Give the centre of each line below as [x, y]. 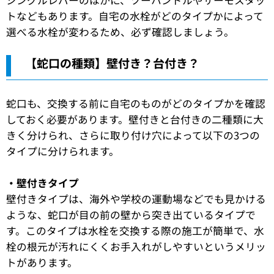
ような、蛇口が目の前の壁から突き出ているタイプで [131, 214]
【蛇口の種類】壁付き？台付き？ [112, 62]
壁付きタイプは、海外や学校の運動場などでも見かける [136, 198]
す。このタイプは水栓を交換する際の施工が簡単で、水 [135, 230]
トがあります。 [42, 262]
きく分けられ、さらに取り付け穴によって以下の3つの [133, 135]
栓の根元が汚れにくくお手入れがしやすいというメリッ [136, 246]
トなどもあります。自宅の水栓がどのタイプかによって [135, 16]
